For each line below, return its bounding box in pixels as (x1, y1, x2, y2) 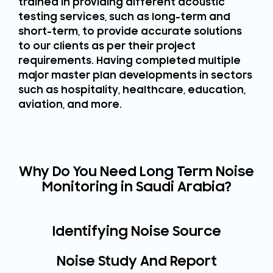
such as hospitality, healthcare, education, (18, 84, 246, 97)
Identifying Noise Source (52, 222, 221, 239)
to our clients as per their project (18, 40, 196, 53)
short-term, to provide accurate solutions (18, 26, 242, 38)
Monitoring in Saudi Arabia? (41, 178, 232, 195)
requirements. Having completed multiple (18, 55, 241, 68)
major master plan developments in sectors (18, 69, 252, 82)
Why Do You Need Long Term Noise (19, 163, 254, 180)
